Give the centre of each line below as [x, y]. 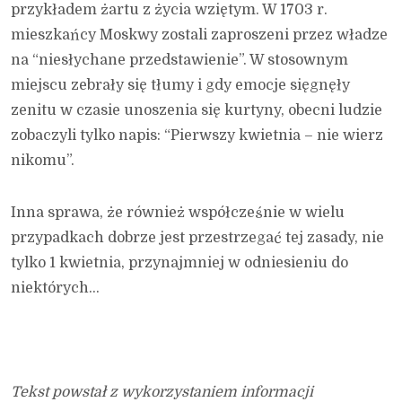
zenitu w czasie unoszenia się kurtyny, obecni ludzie [197, 111]
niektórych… [55, 288]
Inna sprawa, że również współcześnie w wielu [178, 213]
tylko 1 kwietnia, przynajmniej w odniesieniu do [179, 263]
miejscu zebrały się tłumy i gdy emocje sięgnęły [180, 86]
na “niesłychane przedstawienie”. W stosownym [179, 61]
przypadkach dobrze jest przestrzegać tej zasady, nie [197, 238]
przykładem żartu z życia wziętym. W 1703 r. [169, 10]
